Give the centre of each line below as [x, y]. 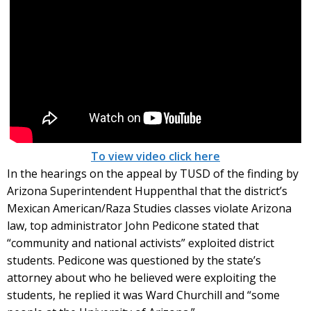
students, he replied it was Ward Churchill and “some [143, 295]
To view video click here [155, 156]
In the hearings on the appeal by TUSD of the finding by [153, 174]
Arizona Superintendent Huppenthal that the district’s [147, 191]
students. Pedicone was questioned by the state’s [134, 260]
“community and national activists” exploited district [141, 243]
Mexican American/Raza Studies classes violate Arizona [149, 208]
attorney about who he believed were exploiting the [142, 278]
